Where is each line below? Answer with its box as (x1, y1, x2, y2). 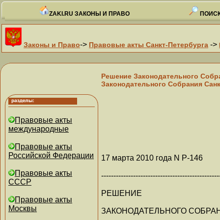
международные (8, 125, 69, 133)
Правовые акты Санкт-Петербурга (89, 41, 208, 49)
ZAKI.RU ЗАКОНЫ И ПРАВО (49, 10, 130, 17)
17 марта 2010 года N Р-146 (101, 153, 203, 162)
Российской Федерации (8, 151, 94, 160)
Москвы (8, 204, 37, 213)
